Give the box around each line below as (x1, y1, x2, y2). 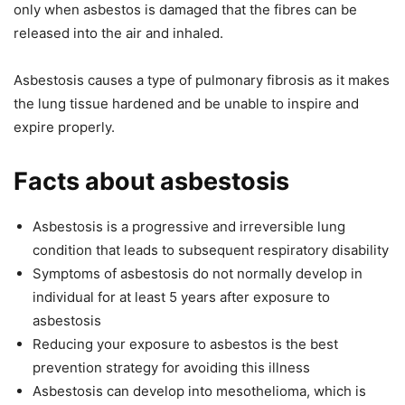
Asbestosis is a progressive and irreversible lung (33, 218, 345, 236)
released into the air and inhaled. (14, 24, 223, 42)
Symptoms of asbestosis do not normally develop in (33, 265, 363, 283)
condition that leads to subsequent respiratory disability (33, 241, 389, 259)
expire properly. (14, 118, 115, 137)
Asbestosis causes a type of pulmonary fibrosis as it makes (14, 71, 390, 89)
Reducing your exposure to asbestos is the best (33, 335, 338, 353)
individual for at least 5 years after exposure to (33, 288, 330, 306)
